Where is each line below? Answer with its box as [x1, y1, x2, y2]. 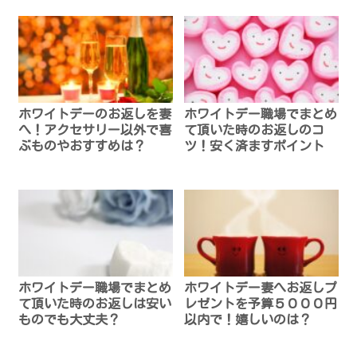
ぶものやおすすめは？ [18, 139, 147, 153]
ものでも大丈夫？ [18, 312, 121, 326]
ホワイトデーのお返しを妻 [18, 108, 172, 121]
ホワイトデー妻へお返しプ [184, 280, 338, 294]
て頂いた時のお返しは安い [18, 296, 172, 310]
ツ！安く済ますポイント [184, 139, 325, 153]
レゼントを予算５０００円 [184, 296, 338, 310]
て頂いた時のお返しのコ [184, 124, 325, 137]
